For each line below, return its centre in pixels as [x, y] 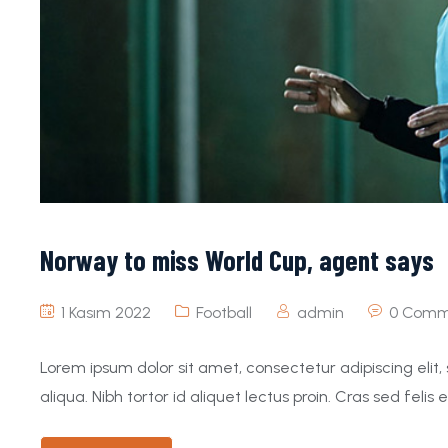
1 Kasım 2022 [104, 313]
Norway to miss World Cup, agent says [237, 260]
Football [224, 313]
